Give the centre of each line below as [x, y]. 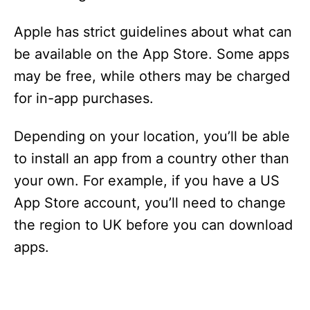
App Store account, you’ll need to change [150, 203]
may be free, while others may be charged [152, 76]
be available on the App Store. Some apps [152, 54]
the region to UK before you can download [153, 225]
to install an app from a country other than [152, 158]
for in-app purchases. [84, 98]
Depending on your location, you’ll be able [152, 136]
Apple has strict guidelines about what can [153, 32]
